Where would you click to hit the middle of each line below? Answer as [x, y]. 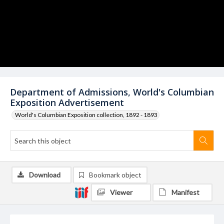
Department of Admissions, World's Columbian [112, 92]
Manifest [185, 192]
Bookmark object [115, 175]
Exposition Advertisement [67, 102]
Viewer [121, 192]
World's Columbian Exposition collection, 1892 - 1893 [86, 115]
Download [45, 175]
